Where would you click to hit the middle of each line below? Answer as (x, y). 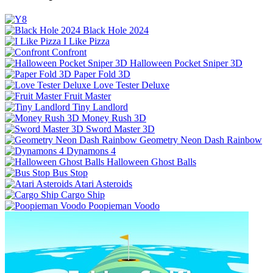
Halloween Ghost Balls (151, 162)
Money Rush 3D (114, 118)
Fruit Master (87, 96)
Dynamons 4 (91, 151)
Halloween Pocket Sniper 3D (186, 63)
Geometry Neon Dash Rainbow (201, 140)
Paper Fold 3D (102, 74)
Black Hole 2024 (116, 30)
